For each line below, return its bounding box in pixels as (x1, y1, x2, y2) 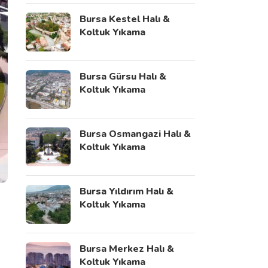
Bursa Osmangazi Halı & (79, 127, 191, 141)
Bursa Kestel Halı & (79, 13, 170, 26)
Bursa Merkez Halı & (79, 242, 174, 255)
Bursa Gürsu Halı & (79, 70, 166, 83)
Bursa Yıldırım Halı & (79, 185, 173, 198)
